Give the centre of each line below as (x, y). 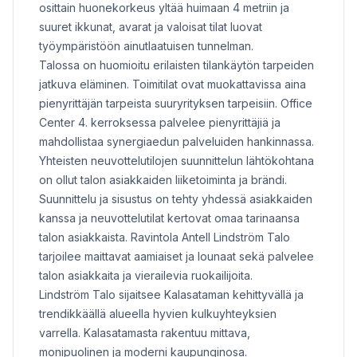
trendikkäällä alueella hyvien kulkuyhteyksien (158, 314)
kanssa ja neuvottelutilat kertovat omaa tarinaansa (169, 218)
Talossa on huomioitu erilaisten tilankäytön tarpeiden (177, 65)
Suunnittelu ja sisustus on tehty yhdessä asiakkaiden (176, 199)
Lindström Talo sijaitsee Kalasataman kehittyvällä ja (171, 295)
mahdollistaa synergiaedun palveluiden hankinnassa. (177, 142)
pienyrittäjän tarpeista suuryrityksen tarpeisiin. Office (176, 104)
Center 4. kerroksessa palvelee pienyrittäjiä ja (160, 123)
